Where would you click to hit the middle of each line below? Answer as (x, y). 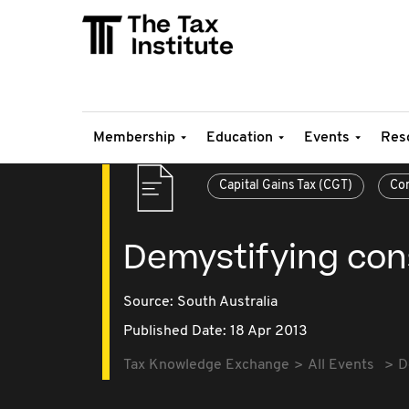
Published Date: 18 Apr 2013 (215, 331)
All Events (341, 365)
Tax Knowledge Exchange (206, 365)
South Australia (227, 302)
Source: (150, 302)
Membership (134, 138)
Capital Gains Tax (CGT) (286, 186)
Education (240, 138)
